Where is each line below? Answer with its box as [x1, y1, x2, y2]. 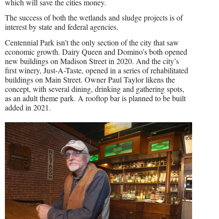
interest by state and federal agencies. [5, 22, 118, 32]
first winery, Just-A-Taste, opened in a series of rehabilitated [5, 65, 188, 76]
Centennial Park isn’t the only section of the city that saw [5, 37, 179, 48]
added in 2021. [5, 102, 51, 113]
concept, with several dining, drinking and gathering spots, [5, 84, 184, 94]
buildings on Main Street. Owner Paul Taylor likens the [5, 74, 175, 85]
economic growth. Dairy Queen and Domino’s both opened [5, 46, 187, 57]
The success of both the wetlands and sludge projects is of [5, 12, 183, 23]
